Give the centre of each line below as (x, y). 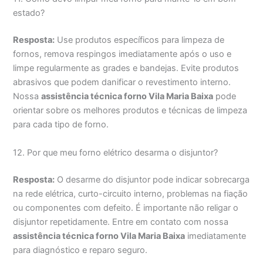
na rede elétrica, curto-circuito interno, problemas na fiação (131, 193)
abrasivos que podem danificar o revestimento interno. (122, 82)
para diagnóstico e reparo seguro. (80, 250)
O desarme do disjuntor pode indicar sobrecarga (152, 179)
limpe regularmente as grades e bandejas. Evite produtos (126, 68)
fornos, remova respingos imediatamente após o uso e (122, 54)
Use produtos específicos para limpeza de (140, 40)
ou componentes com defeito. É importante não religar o (126, 208)
